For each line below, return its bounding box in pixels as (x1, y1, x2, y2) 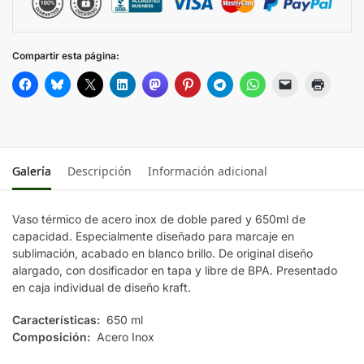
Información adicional (148, 162, 267, 179)
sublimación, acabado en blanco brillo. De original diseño (12, 245, 313, 260)
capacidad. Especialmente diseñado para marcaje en (12, 228, 294, 243)
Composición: (12, 330, 93, 344)
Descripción (67, 162, 132, 179)
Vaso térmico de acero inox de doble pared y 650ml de (12, 211, 305, 226)
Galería (12, 162, 51, 179)
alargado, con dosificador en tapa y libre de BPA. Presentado (12, 262, 337, 277)
